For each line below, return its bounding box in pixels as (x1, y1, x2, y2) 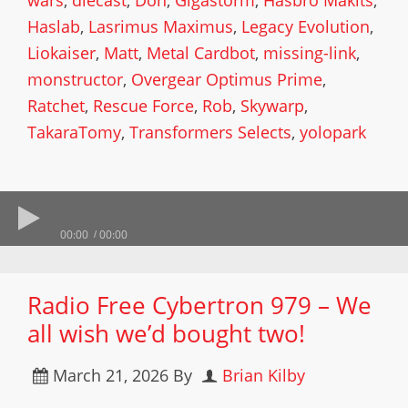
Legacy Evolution (241, 15, 370, 37)
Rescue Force (93, 95, 194, 117)
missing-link (263, 42, 356, 64)
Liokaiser (27, 42, 96, 64)
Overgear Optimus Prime (131, 68, 322, 90)
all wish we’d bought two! (27, 317, 305, 350)
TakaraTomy (27, 121, 121, 143)
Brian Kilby (222, 364, 305, 386)
